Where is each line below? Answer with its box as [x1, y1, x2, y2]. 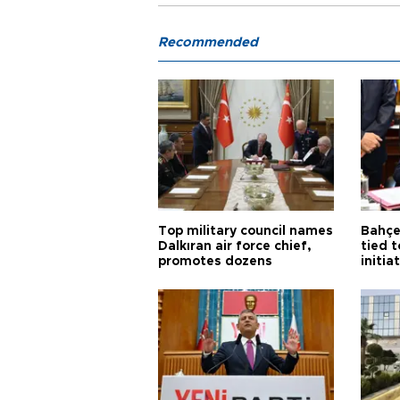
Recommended [158, 35, 258, 49]
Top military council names [158, 224, 333, 237]
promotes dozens [158, 254, 272, 268]
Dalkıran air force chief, [158, 239, 312, 253]
